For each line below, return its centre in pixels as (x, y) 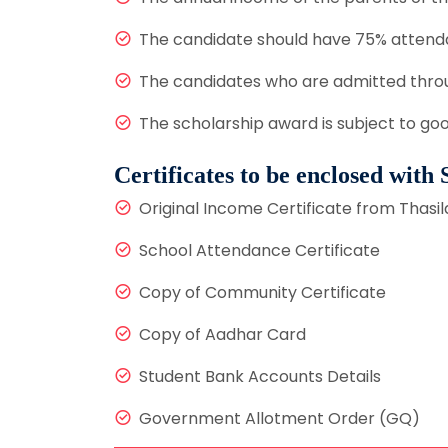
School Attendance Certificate (259, 251)
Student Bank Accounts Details (260, 377)
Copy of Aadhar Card (222, 335)
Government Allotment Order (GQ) (279, 419)
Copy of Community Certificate (262, 293)
